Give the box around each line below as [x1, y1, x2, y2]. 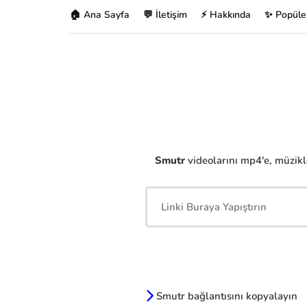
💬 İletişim [143, 8, 187, 21]
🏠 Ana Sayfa [70, 8, 130, 21]
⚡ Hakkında [201, 8, 251, 21]
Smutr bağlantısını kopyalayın [153, 289, 297, 303]
